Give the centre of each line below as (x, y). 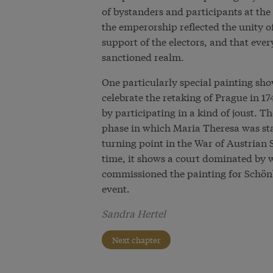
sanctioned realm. (143, 56)
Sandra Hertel (133, 213)
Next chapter (136, 240)
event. (115, 188)
